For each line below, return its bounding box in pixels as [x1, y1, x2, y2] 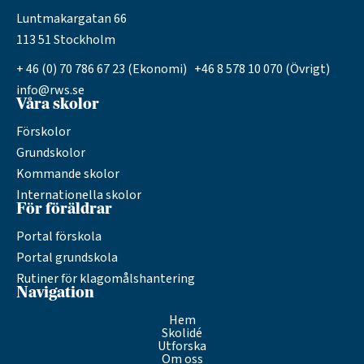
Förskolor [16, 122, 71, 141]
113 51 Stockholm [16, 30, 115, 49]
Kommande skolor [16, 164, 119, 183]
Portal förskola [16, 227, 102, 245]
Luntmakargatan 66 [16, 9, 127, 28]
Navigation [16, 284, 94, 301]
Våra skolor [16, 96, 99, 113]
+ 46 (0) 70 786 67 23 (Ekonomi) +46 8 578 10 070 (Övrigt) [16, 59, 330, 78]
